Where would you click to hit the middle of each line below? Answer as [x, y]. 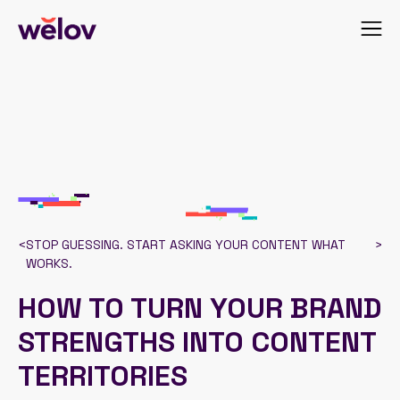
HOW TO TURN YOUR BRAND [200, 308]
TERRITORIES [103, 376]
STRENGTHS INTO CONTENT [197, 342]
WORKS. [49, 263]
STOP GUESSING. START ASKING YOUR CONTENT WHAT [186, 245]
